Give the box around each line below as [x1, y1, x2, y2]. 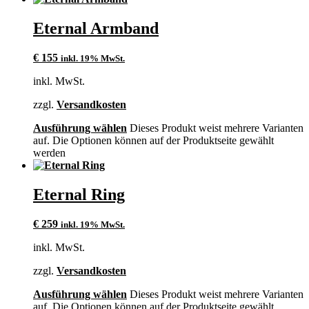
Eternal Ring [33, 185, 125, 203]
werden [33, 146, 66, 159]
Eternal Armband [33, 19, 159, 37]
